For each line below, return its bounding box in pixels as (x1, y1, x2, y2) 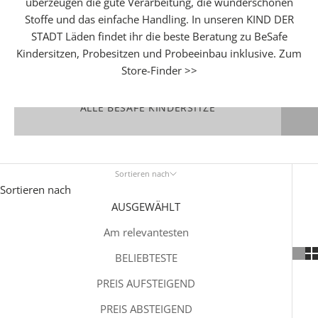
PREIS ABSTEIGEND (99, 302, 192, 316)
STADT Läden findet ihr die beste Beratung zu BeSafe (31, 29, 287, 43)
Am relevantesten (103, 225, 189, 239)
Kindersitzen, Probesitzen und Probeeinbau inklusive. (16, 46, 279, 60)
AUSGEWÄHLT (111, 199, 180, 214)
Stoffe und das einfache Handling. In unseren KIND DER (24, 12, 294, 26)
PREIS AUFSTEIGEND (97, 276, 195, 290)
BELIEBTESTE (114, 251, 177, 265)
